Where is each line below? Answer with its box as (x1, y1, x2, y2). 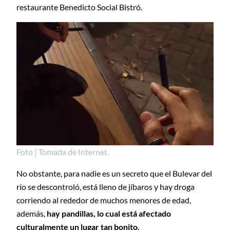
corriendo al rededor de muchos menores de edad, (16, 195, 191, 205)
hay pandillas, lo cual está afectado (45, 208, 171, 219)
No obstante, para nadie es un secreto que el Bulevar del (16, 168, 212, 179)
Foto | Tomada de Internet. (16, 147, 109, 157)
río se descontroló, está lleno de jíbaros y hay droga (16, 182, 195, 192)
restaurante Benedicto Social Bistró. (16, 2, 142, 12)
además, (16, 208, 45, 219)
